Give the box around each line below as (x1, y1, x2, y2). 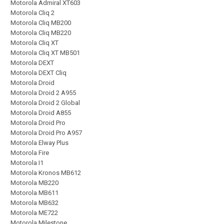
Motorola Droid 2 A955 (10, 89, 76, 97)
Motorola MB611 (10, 189, 58, 197)
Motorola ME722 (10, 209, 58, 217)
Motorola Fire (10, 149, 49, 157)
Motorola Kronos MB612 (10, 169, 81, 177)
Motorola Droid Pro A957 (10, 129, 82, 137)
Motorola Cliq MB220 (10, 29, 71, 37)
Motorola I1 (10, 159, 43, 167)
